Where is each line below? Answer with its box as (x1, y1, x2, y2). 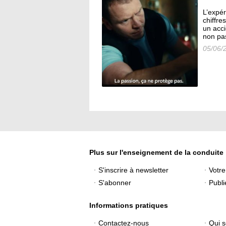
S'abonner (98, 179, 131, 187)
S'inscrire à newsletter (98, 166, 168, 175)
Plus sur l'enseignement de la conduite (89, 148, 223, 157)
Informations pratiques (89, 201, 168, 210)
